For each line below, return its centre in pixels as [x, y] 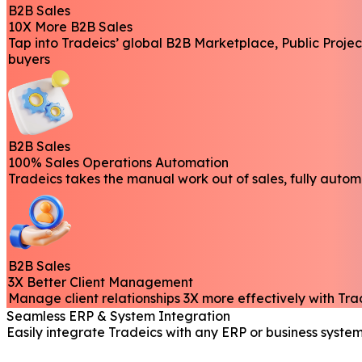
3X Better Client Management [101, 282]
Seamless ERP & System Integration [118, 316]
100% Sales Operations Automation [118, 162]
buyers [29, 59]
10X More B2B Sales [70, 26]
